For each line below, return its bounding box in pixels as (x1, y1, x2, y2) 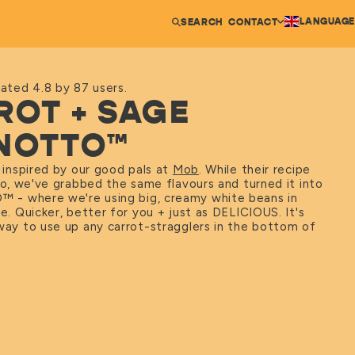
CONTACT (228, 16, 278, 28)
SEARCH (180, 16, 224, 28)
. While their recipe (198, 162, 311, 177)
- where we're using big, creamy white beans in (13, 191, 298, 205)
